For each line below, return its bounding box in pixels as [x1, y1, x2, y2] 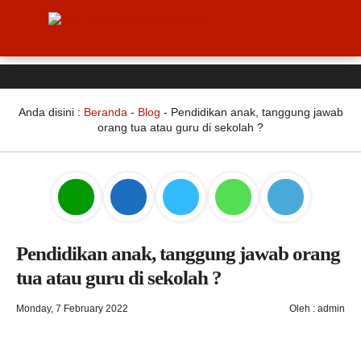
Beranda [83, 106, 127, 118]
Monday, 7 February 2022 [16, 303, 128, 314]
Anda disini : [18, 106, 84, 118]
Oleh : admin [289, 303, 345, 314]
